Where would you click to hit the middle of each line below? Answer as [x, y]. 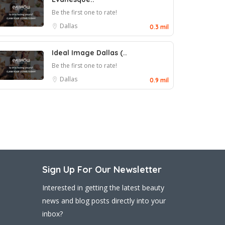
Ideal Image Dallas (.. [89, 53]
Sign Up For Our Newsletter [102, 170]
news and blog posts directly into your [104, 201]
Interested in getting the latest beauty [103, 188]
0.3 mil [159, 27]
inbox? [52, 214]
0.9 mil [159, 80]
